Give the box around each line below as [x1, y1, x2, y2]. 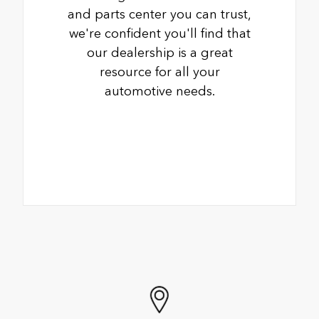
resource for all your [99, 63, 220, 80]
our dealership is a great [86, 44, 233, 61]
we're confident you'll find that [68, 25, 251, 41]
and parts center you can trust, [68, 6, 251, 22]
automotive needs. [104, 83, 215, 99]
